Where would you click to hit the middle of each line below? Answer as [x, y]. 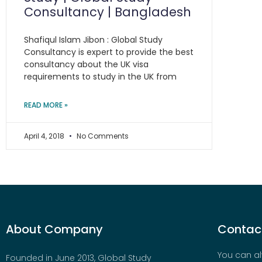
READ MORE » [46, 105]
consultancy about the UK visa [86, 64]
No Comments [102, 136]
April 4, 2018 [45, 136]
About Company [54, 229]
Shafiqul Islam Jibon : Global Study [93, 40]
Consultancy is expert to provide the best [109, 52]
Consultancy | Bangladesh [108, 12]
